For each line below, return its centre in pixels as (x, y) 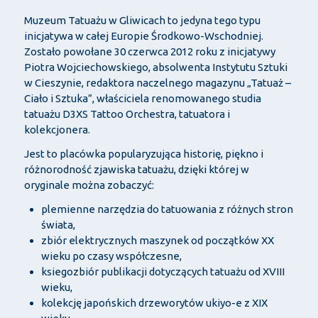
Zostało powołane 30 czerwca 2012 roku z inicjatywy (149, 52)
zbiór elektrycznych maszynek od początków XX (157, 241)
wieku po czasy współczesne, (111, 256)
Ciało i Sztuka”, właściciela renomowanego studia (142, 99)
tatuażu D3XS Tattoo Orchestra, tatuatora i (127, 114)
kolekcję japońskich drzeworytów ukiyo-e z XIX (154, 303)
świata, (58, 225)
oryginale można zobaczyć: (89, 185)
